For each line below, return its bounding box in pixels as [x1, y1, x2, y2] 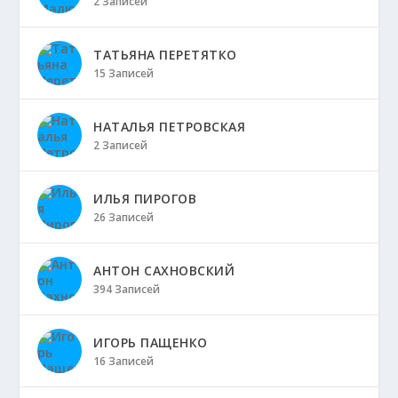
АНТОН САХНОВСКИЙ [93, 262, 235, 279]
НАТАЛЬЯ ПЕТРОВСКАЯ [93, 118, 246, 135]
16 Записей [93, 354, 155, 369]
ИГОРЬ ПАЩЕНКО [93, 334, 208, 351]
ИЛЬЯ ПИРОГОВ [93, 190, 197, 207]
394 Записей [93, 282, 161, 297]
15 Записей [93, 66, 155, 81]
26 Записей [93, 210, 155, 225]
